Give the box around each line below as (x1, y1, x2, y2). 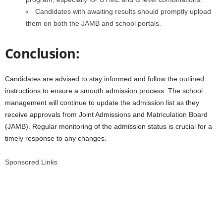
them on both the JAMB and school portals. (26, 19, 161, 27)
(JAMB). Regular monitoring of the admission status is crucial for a (5, 122, 212, 130)
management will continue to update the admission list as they (5, 99, 199, 107)
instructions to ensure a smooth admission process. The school (5, 87, 203, 95)
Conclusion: (5, 44, 80, 62)
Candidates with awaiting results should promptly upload (35, 7, 211, 15)
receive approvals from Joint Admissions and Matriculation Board (5, 111, 208, 118)
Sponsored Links (5, 158, 57, 166)
